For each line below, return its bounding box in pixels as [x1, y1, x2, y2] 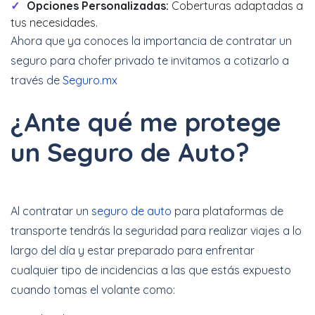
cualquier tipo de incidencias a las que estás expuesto [11, 263, 291, 278]
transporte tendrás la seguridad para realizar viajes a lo [11, 224, 302, 238]
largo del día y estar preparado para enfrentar [11, 243, 255, 258]
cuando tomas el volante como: [11, 283, 175, 297]
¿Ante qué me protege [11, 106, 281, 139]
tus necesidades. [11, 15, 98, 30]
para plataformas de [172, 204, 283, 219]
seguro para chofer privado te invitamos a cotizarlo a [11, 53, 289, 68]
